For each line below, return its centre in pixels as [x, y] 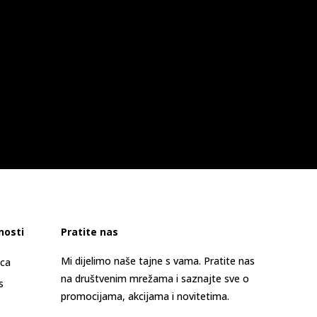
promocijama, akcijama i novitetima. [145, 296]
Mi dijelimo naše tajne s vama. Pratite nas [158, 261]
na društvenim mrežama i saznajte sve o [155, 278]
